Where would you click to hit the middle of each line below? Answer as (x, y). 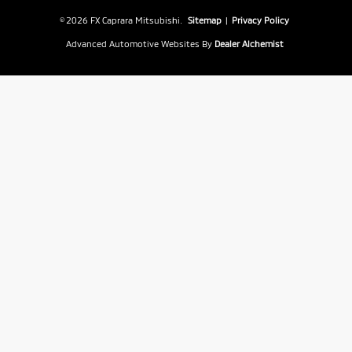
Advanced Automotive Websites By (139, 43)
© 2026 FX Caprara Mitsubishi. (121, 20)
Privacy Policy (260, 20)
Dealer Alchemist (249, 43)
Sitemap (204, 20)
